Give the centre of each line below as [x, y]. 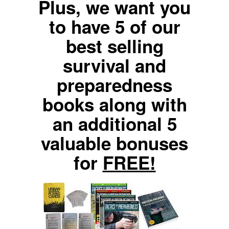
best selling [114, 46]
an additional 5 [114, 124]
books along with [114, 104]
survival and [114, 65]
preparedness [114, 85]
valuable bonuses [114, 143]
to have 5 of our [114, 27]
